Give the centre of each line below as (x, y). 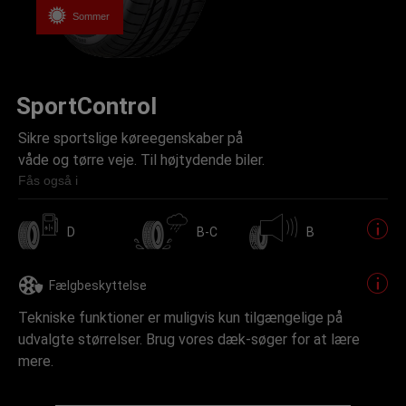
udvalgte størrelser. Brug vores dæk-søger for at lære (189, 339)
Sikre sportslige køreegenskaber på (130, 138)
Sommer (91, 16)
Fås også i (48, 180)
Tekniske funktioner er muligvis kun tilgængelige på (180, 318)
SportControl (87, 106)
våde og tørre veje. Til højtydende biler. (141, 160)
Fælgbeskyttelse (98, 285)
